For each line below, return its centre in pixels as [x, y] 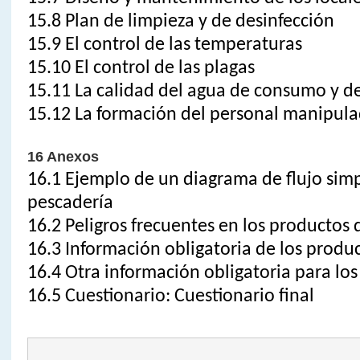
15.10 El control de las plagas [141, 68]
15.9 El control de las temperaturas [164, 45]
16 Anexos [63, 156]
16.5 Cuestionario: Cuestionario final [172, 296]
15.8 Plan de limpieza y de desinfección [180, 21]
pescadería [70, 203]
